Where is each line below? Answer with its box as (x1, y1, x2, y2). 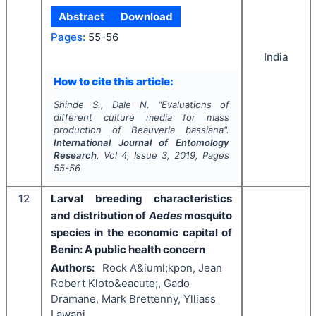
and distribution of (51, 208, 149, 222)
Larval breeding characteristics (51, 191, 232, 205)
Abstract (59, 9, 105, 23)
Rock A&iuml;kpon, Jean (102, 261, 222, 275)
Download (120, 9, 173, 23)
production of (53, 123, 132, 135)
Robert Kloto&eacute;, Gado (51, 276, 190, 291)
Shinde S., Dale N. (53, 98, 150, 110)
